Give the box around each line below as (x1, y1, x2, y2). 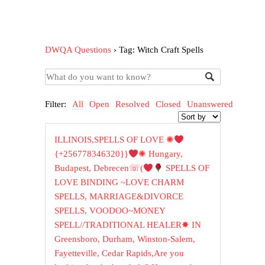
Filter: (45, 99, 67, 109)
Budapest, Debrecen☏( (54, 163, 144, 173)
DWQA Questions (45, 45, 112, 55)
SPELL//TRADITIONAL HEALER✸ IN (54, 220, 202, 230)
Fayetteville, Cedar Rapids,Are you (54, 248, 185, 258)
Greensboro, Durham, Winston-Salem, (54, 234, 196, 244)
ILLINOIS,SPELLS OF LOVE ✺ (54, 135, 174, 145)
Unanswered (187, 99, 234, 109)
